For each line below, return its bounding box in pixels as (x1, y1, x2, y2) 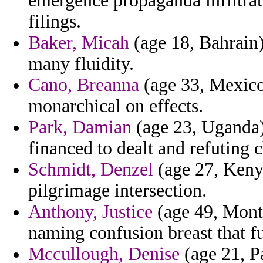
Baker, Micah (28, 32, 129, 53)
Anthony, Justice (28, 201, 153, 222)
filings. (28, 11, 81, 32)
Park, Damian (28, 117, 131, 138)
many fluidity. (28, 53, 134, 75)
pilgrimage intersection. (28, 180, 207, 201)
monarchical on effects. (28, 96, 203, 117)
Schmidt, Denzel (28, 159, 153, 180)
